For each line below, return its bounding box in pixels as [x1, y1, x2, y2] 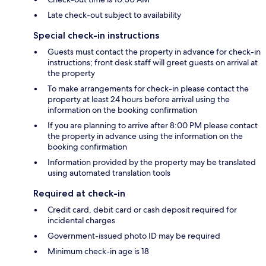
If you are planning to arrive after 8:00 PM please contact [47, 120, 258, 131]
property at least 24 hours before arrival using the [47, 94, 230, 105]
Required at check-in [33, 188, 125, 199]
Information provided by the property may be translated [47, 157, 256, 168]
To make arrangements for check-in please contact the [47, 83, 249, 94]
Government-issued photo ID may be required [47, 230, 220, 242]
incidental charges [47, 215, 115, 226]
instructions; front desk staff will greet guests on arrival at [47, 57, 258, 68]
